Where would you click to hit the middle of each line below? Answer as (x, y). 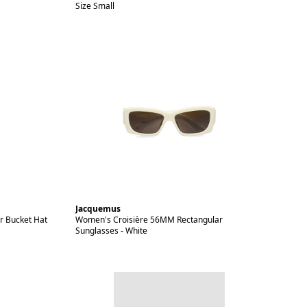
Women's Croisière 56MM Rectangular (149, 220)
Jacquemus (98, 209)
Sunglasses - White (111, 231)
